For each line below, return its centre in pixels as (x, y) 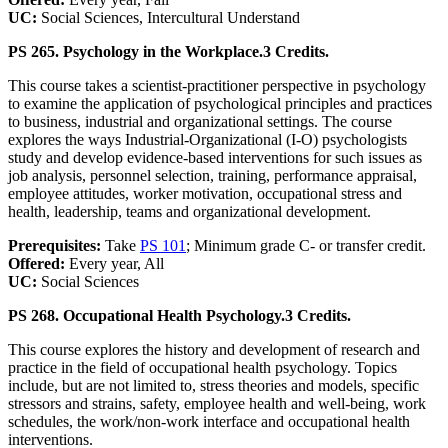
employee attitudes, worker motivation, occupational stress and (205, 194)
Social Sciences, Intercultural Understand (170, 18)
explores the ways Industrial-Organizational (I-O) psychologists (207, 140)
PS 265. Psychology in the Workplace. (135, 52)
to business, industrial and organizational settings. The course (200, 122)
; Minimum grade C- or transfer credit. (306, 246)
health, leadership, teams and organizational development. (189, 212)
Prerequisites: (56, 246)
